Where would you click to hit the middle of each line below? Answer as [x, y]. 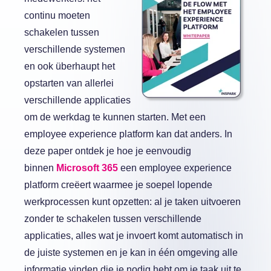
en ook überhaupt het [70, 66]
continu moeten [57, 15]
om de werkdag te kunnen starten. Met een [115, 117]
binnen [39, 168]
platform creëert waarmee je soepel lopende [118, 185]
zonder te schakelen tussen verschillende [113, 219]
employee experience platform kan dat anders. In [128, 134]
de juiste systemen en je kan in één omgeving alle [131, 253]
